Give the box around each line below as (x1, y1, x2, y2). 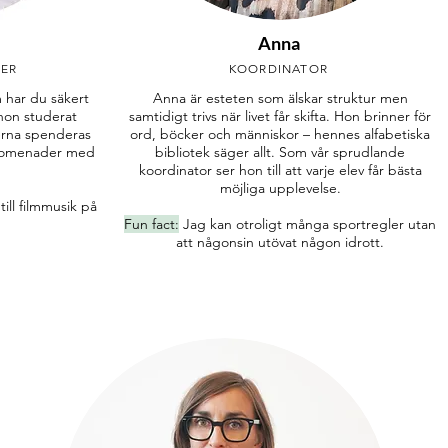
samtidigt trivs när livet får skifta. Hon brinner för (129, 107, 431, 125)
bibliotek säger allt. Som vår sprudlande (155, 143, 405, 161)
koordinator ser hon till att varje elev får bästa (138, 161, 422, 179)
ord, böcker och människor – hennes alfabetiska (130, 125, 430, 143)
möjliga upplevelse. (219, 179, 341, 197)
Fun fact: (124, 215, 179, 233)
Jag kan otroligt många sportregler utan (183, 215, 436, 233)
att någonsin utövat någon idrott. (176, 233, 384, 251)
